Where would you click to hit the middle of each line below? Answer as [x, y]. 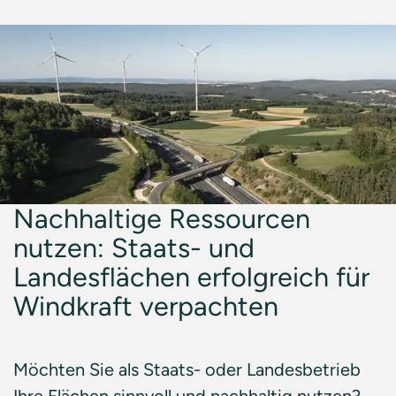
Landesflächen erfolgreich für [191, 277]
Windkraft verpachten [146, 306]
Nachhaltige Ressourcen [162, 219]
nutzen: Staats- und [134, 248]
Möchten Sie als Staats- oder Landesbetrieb [187, 369]
